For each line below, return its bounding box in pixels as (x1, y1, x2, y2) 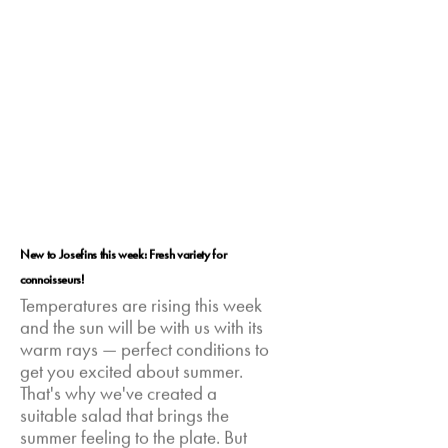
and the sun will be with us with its (20, 316, 264, 341)
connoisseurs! (20, 270, 84, 288)
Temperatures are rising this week (20, 294, 263, 319)
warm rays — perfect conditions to (20, 338, 270, 363)
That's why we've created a (20, 382, 218, 407)
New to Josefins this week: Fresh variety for (20, 245, 227, 263)
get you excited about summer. (20, 360, 244, 385)
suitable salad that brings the (20, 404, 230, 429)
